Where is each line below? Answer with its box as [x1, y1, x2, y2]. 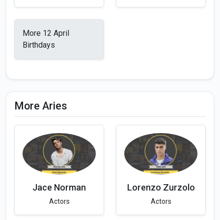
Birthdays [23, 40, 55, 50]
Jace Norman [32, 182, 86, 192]
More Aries [14, 99, 67, 112]
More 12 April [23, 28, 69, 38]
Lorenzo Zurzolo [127, 182, 195, 192]
